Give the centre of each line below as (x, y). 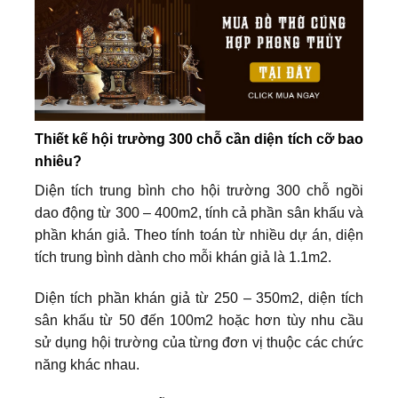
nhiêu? (58, 162)
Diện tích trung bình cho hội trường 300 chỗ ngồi (199, 191)
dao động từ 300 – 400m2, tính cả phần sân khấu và (199, 213)
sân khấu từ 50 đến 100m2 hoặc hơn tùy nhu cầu (199, 320)
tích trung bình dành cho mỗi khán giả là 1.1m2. (183, 258)
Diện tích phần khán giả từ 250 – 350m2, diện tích (199, 298)
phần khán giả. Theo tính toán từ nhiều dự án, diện (199, 235)
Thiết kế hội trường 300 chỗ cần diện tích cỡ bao (199, 139)
